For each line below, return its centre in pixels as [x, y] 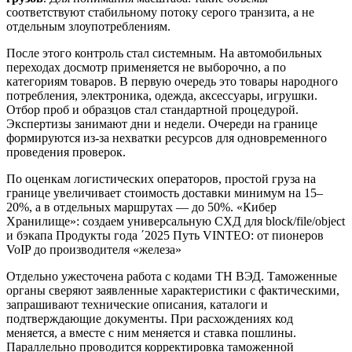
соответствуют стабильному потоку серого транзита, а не [160, 12]
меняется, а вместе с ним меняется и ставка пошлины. [151, 332]
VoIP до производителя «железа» [94, 249]
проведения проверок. [66, 152]
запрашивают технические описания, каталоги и [137, 304]
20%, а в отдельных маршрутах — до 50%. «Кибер [141, 207]
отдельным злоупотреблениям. [88, 26]
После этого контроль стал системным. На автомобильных [164, 53]
